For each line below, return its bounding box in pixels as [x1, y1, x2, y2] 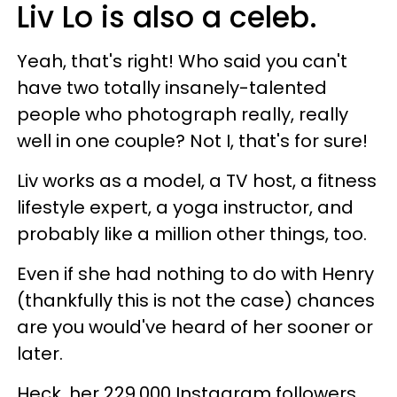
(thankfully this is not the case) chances [17, 287, 375, 313]
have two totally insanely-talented [17, 74, 327, 100]
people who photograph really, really [17, 101, 348, 127]
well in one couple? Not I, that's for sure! [17, 128, 372, 153]
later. [17, 340, 67, 366]
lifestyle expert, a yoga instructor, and [17, 194, 354, 220]
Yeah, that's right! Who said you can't [17, 48, 347, 74]
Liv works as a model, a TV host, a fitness [17, 167, 377, 193]
